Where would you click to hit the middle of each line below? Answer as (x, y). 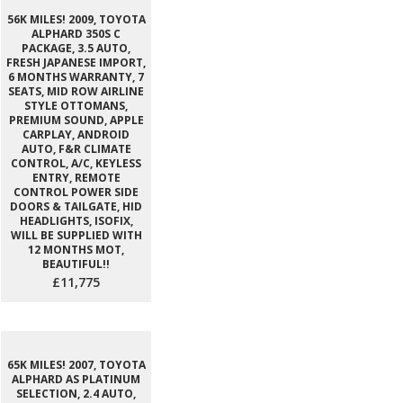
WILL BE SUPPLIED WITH (76, 235)
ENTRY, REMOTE (76, 178)
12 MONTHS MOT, (76, 250)
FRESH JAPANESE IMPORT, (76, 63)
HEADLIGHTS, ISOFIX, (76, 221)
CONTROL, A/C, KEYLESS (76, 163)
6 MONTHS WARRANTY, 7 (76, 77)
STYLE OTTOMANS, (76, 106)
